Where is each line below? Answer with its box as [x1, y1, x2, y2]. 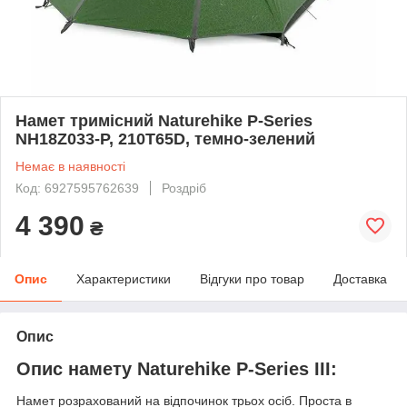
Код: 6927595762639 [15, 180, 139, 195]
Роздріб [162, 180, 206, 195]
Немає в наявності [15, 158, 125, 174]
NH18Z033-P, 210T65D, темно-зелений [15, 129, 315, 148]
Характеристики [76, 271, 171, 286]
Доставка [333, 271, 387, 286]
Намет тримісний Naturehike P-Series [15, 111, 313, 130]
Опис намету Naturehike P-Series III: [16, 358, 337, 379]
